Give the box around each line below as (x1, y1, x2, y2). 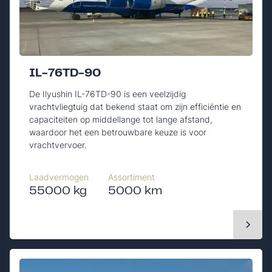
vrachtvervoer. (29, 139, 87, 150)
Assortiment (108, 171, 155, 182)
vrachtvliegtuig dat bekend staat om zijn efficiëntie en (29, 101, 241, 112)
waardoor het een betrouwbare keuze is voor (29, 126, 206, 137)
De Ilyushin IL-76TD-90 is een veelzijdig (29, 88, 186, 99)
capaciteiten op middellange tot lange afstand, (29, 114, 212, 124)
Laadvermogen (29, 171, 89, 182)
